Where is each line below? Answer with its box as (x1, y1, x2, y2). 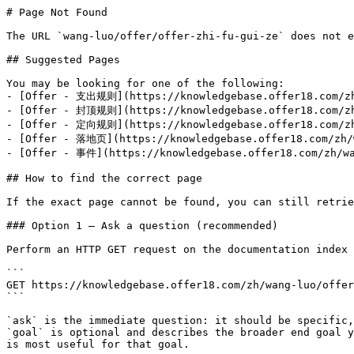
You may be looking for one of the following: (6, 77, 284, 89)
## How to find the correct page (6, 172, 202, 184)
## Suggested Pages (6, 54, 120, 66)
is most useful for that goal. (6, 338, 190, 350)
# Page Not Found (6, 6, 107, 18)
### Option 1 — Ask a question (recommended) (6, 220, 278, 232)
